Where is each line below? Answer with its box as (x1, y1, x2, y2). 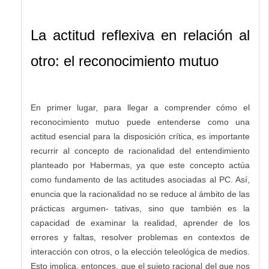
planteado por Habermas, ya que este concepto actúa (31, 160, 250, 171)
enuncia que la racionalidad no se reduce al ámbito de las (31, 189, 250, 199)
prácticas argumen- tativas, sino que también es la (31, 204, 250, 214)
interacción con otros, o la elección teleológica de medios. (31, 247, 250, 257)
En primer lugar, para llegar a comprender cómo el (31, 103, 250, 113)
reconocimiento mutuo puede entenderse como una (31, 117, 250, 127)
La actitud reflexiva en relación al (31, 27, 250, 44)
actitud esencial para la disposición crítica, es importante (31, 131, 250, 142)
